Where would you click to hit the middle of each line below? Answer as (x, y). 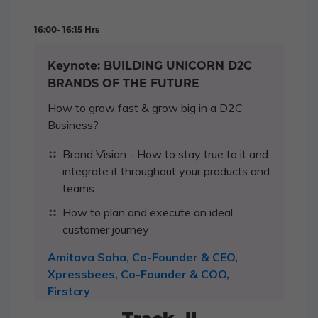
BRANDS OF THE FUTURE (124, 84)
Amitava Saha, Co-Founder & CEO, (143, 257)
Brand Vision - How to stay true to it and (165, 154)
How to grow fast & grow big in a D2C (145, 108)
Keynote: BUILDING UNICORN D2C (150, 66)
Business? (73, 125)
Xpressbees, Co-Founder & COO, (138, 274)
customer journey (106, 230)
